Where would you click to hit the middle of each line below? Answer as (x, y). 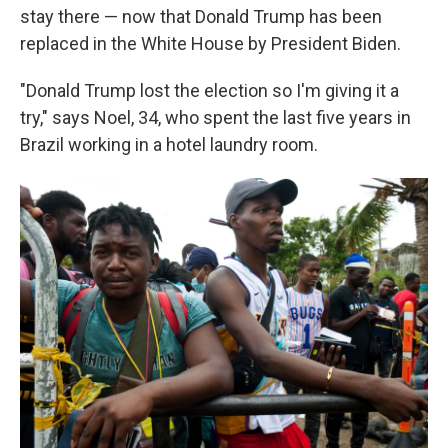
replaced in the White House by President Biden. (210, 43)
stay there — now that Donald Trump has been (201, 16)
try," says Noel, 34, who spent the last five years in (215, 117)
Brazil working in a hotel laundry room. (169, 144)
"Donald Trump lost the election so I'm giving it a (209, 90)
